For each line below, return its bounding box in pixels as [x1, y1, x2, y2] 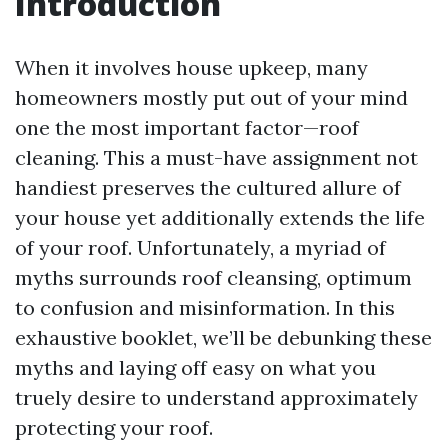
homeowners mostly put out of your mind [15, 85, 408, 110]
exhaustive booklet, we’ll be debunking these [15, 325, 432, 350]
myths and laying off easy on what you [15, 355, 376, 380]
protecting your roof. [15, 415, 213, 440]
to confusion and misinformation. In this [15, 295, 395, 320]
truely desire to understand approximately [15, 385, 418, 410]
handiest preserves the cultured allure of [15, 175, 401, 200]
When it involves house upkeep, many [15, 55, 368, 80]
